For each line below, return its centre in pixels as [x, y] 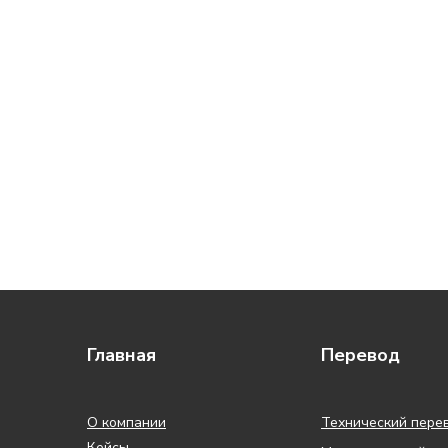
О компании [126, 422]
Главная [121, 355]
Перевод [360, 355]
